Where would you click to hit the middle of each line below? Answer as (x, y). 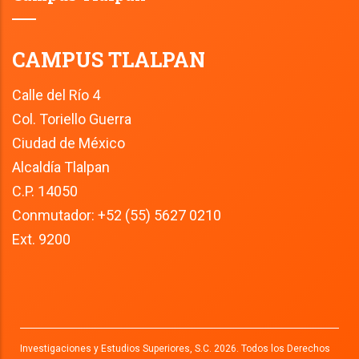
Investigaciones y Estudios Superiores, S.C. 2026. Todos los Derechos (175, 349)
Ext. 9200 (41, 240)
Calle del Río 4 (56, 95)
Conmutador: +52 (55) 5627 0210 (118, 216)
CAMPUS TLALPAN (109, 60)
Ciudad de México (69, 143)
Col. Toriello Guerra (72, 119)
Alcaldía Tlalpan (61, 167)
